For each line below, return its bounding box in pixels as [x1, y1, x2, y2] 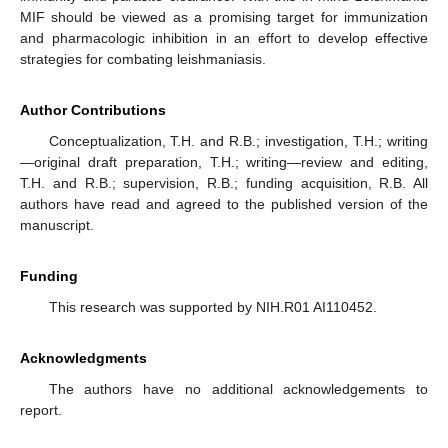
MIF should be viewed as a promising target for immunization [20, 8, 428, 25]
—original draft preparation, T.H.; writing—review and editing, [20, 153, 428, 170]
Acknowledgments [20, 349, 147, 366]
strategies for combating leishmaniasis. [20, 50, 266, 67]
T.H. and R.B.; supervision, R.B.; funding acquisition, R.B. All [20, 174, 428, 191]
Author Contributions [20, 101, 166, 118]
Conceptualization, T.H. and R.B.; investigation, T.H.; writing [48, 132, 428, 149]
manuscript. [20, 216, 94, 233]
